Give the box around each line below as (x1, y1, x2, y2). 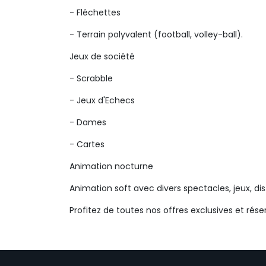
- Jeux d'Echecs (69, 94, 135, 106)
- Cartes (69, 138, 104, 150)
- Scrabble (69, 72, 113, 84)
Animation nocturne (69, 160, 153, 172)
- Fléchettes (69, 7, 121, 18)
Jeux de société (69, 50, 135, 62)
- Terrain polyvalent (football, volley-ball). (69, 28, 243, 40)
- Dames (69, 116, 106, 128)
